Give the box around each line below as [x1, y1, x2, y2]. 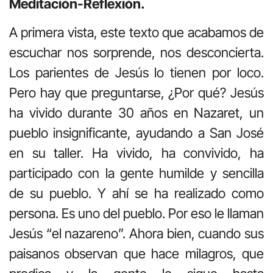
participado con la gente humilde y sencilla [9, 165, 264, 181]
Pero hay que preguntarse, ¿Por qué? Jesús [9, 84, 264, 101]
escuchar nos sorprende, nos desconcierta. [9, 44, 264, 60]
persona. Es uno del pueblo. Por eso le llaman [9, 205, 264, 221]
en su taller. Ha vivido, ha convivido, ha [9, 144, 264, 161]
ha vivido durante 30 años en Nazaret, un [9, 104, 264, 121]
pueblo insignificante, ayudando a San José [9, 124, 264, 141]
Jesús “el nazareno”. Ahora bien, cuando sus [9, 225, 264, 241]
